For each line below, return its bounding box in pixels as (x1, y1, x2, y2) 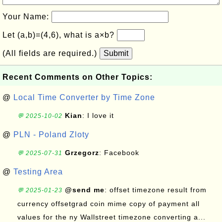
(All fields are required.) (2, 49, 100, 57)
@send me (65, 186, 105, 194)
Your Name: (2, 12, 52, 21)
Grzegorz (65, 149, 99, 157)
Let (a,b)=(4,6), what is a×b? (2, 31, 117, 39)
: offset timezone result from (105, 186, 207, 194)
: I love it (82, 111, 114, 119)
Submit (104, 49, 128, 57)
